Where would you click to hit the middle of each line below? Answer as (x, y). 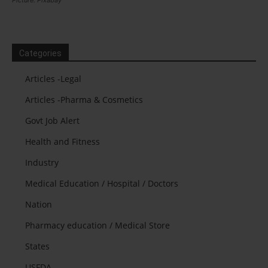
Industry (42, 163)
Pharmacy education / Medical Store (98, 226)
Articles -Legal (53, 79)
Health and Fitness (63, 142)
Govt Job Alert (52, 121)
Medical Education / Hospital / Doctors (102, 184)
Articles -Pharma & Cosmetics (84, 100)
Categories (40, 54)
